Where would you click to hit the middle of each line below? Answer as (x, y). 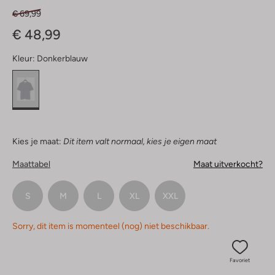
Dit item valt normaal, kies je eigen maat (140, 141)
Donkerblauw (62, 59)
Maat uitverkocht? (228, 164)
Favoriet (240, 261)
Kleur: (24, 59)
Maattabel (31, 164)
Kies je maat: (37, 141)
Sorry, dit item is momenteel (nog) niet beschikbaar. (111, 226)
